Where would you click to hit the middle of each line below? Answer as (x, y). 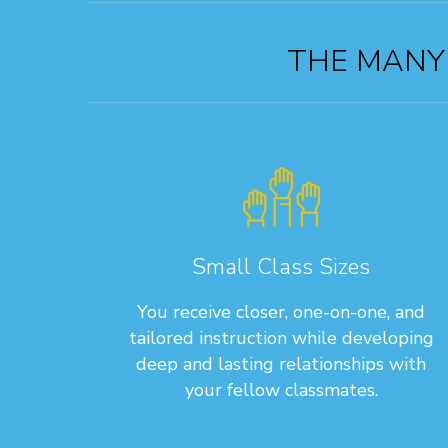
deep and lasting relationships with (281, 363)
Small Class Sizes (281, 266)
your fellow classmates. (281, 389)
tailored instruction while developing (281, 337)
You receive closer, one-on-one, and (281, 311)
